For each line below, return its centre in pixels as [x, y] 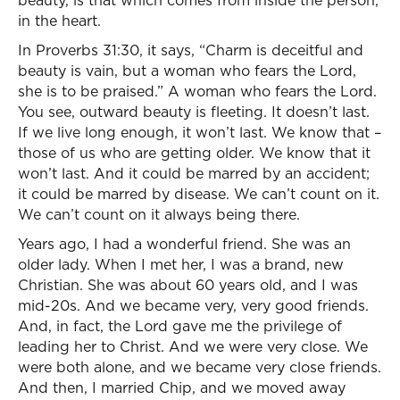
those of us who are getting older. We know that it [194, 153]
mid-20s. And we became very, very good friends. [193, 305]
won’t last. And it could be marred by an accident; [194, 173]
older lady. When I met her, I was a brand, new [181, 264]
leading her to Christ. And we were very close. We [193, 346]
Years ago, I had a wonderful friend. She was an [184, 244]
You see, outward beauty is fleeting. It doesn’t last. [194, 112]
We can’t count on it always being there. [159, 214]
